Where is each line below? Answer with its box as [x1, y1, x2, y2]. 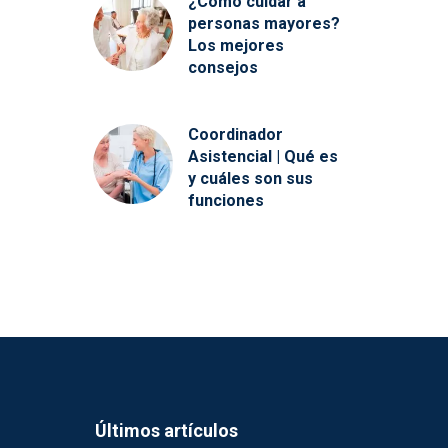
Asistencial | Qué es [187, 147, 338, 166]
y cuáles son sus [187, 169, 313, 188]
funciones [187, 191, 264, 210]
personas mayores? [187, 14, 340, 33]
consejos [187, 58, 258, 77]
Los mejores [187, 36, 284, 55]
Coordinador [187, 125, 283, 144]
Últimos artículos [94, 420, 238, 441]
